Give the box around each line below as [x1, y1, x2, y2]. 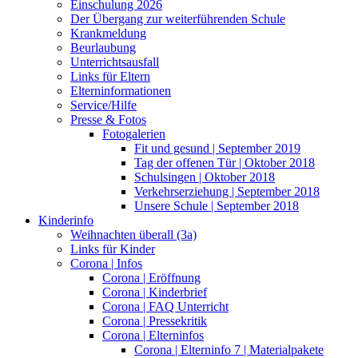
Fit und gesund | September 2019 [134, 141, 300, 155]
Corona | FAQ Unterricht [102, 299, 229, 313]
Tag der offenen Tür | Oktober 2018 [134, 155, 315, 169]
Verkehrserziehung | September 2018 [134, 184, 320, 198]
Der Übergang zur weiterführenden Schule [70, 11, 285, 26]
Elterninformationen [70, 83, 171, 97]
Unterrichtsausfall [70, 54, 159, 69]
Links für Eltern [70, 69, 150, 83]
